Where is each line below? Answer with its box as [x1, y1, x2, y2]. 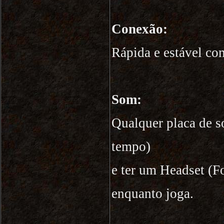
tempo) [111, 139, 150, 154]
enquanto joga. [111, 186, 193, 201]
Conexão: [111, 21, 167, 36]
